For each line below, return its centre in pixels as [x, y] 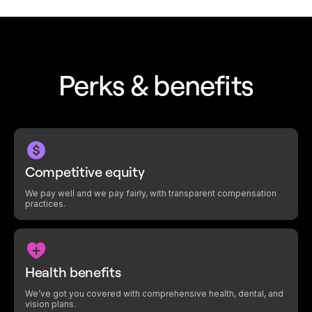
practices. [45, 203]
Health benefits [73, 272]
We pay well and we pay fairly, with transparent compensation [151, 193]
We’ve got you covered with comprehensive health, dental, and [154, 293]
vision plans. [50, 304]
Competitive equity [85, 171]
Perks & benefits [156, 85]
